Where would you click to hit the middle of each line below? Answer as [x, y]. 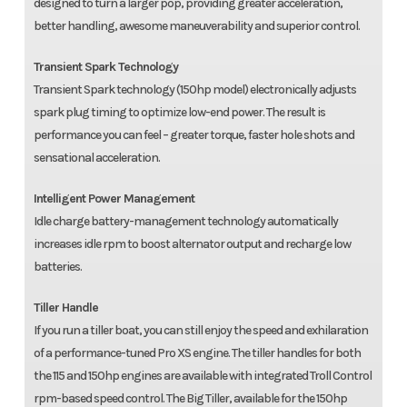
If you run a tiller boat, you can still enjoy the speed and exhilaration [200, 331]
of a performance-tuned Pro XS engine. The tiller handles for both [197, 353]
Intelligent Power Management [114, 199]
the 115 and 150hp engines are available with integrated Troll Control [202, 376]
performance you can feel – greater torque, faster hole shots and [194, 135]
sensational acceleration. [97, 158]
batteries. [57, 267]
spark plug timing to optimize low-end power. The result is [179, 113]
